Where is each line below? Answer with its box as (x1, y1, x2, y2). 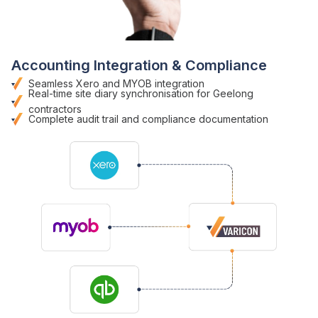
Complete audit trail (28, 112, 119, 125)
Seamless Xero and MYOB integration (28, 77, 204, 89)
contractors (28, 102, 82, 115)
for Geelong (197, 87, 253, 99)
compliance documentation (142, 112, 268, 125)
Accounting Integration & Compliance (11, 56, 267, 74)
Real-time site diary (28, 87, 118, 99)
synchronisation (118, 87, 197, 99)
